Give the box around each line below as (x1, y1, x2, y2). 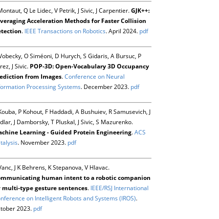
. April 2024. (106, 26, 139, 35)
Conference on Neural (65, 72, 125, 81)
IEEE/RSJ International (90, 183, 149, 192)
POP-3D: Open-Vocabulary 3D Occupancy (30, 62, 149, 70)
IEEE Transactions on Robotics (24, 26, 106, 35)
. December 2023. (81, 82, 131, 91)
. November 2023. (18, 138, 67, 147)
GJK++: (131, 6, 150, 15)
